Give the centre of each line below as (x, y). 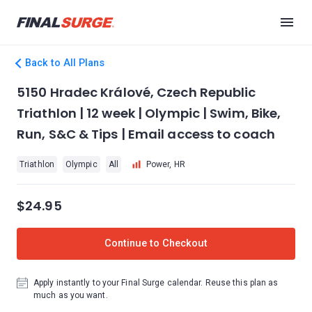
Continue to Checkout (156, 243)
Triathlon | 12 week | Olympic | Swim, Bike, (149, 113)
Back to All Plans (65, 63)
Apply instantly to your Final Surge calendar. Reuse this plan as (156, 283)
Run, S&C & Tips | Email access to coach (146, 134)
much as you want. (71, 295)
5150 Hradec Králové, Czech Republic (136, 92)
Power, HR (165, 164)
